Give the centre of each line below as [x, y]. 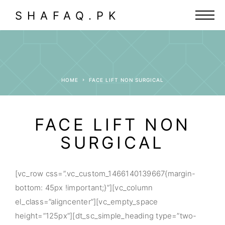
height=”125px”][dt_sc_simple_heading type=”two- [106, 216]
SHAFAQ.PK [68, 16]
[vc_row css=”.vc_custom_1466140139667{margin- [105, 174]
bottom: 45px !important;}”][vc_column [84, 188]
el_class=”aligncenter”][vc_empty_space [87, 202]
